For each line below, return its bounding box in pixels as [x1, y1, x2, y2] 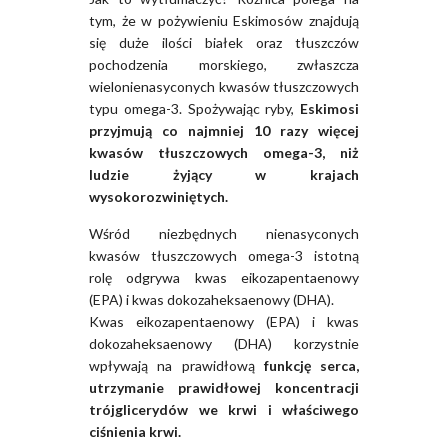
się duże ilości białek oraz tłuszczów [89, 34, 359, 52]
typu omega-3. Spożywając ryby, [89, 100, 300, 118]
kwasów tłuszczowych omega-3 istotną [89, 247, 359, 265]
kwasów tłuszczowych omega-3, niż [89, 144, 359, 162]
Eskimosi [300, 100, 359, 118]
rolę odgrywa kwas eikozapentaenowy [89, 269, 359, 287]
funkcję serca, [263, 357, 359, 375]
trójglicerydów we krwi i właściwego [89, 401, 359, 419]
